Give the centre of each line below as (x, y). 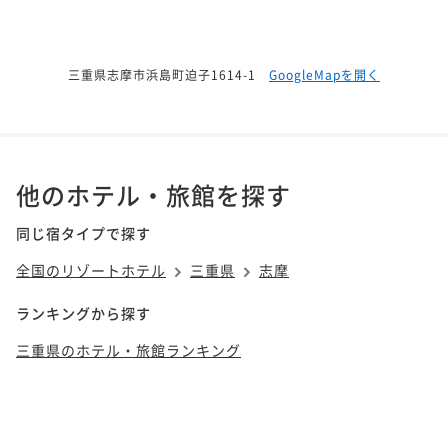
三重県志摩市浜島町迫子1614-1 (162, 74)
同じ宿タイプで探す (83, 232)
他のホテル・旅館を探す (153, 194)
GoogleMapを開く (324, 74)
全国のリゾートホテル (91, 269)
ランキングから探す (83, 312)
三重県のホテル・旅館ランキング (128, 349)
